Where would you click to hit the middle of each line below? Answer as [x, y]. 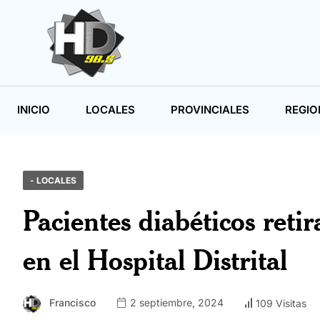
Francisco [72, 303]
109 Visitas [281, 303]
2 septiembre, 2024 [175, 303]
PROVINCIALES [210, 110]
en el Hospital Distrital [155, 260]
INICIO [34, 110]
